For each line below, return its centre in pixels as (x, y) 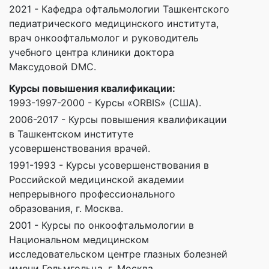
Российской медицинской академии (97, 180)
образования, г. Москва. (66, 209)
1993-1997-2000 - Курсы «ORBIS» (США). (105, 103)
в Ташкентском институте (71, 134)
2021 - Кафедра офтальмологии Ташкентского (119, 9)
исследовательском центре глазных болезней (118, 254)
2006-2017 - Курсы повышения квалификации (118, 120)
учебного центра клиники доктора (92, 53)
